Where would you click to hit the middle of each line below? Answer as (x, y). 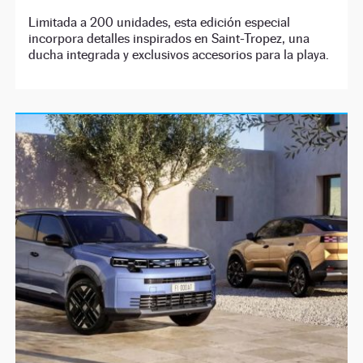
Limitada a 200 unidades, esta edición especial (160, 22)
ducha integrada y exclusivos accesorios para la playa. (179, 54)
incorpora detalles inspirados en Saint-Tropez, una (169, 38)
